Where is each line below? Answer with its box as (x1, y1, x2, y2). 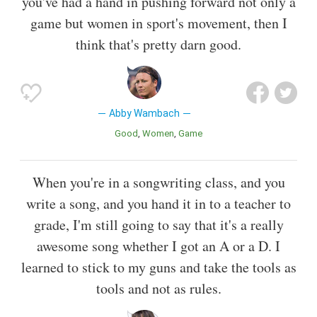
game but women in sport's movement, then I (30, 13, 287, 33)
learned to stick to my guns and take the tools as (21, 258, 296, 277)
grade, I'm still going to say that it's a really (33, 215, 284, 235)
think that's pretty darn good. (76, 34, 241, 54)
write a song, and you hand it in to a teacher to (26, 194, 291, 214)
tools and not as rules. (96, 279, 221, 299)
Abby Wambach (108, 107, 180, 119)
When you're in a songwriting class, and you (32, 173, 285, 192)
